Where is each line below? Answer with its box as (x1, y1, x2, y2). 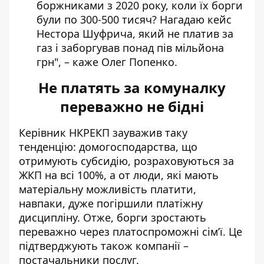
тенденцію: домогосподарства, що (19, 140, 197, 154)
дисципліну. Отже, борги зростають (19, 210, 206, 225)
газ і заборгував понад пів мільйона (37, 41, 224, 55)
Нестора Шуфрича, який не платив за (37, 27, 233, 41)
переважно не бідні (60, 97, 204, 116)
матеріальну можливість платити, (19, 182, 196, 196)
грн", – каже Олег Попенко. (37, 55, 177, 69)
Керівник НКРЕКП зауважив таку (19, 126, 187, 140)
